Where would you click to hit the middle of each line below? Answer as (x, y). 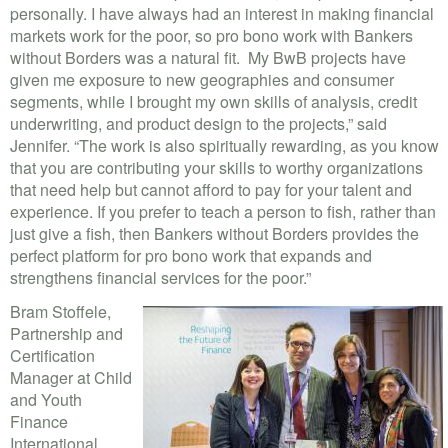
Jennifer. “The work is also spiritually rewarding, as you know (224, 145)
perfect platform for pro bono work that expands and (191, 255)
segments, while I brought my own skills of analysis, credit (213, 101)
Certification (52, 355)
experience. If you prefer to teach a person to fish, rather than (223, 211)
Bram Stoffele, (60, 311)
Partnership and (66, 333)
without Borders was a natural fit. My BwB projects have (208, 57)
